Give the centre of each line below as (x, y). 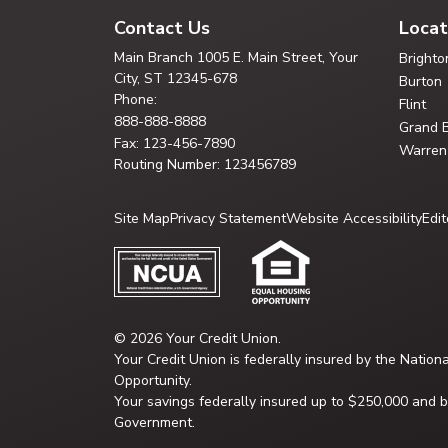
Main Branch (153, 57)
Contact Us (162, 28)
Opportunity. (153, 380)
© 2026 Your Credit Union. (197, 338)
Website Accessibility (354, 218)
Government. (154, 422)
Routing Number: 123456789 (205, 164)
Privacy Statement (228, 218)
